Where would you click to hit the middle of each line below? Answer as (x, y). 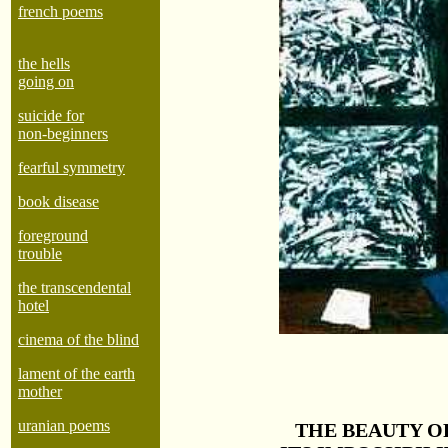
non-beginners (63, 133)
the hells (44, 63)
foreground (53, 235)
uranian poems (64, 425)
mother (40, 391)
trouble (40, 253)
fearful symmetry (71, 167)
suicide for (51, 115)
